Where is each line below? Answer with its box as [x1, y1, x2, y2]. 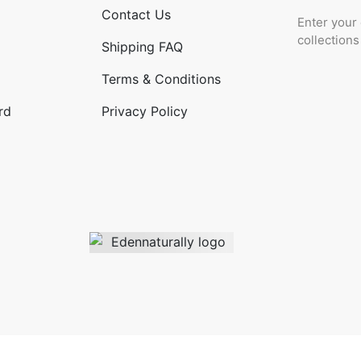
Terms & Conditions [101, 71, 221, 87]
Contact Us [101, 6, 171, 23]
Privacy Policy [101, 103, 188, 119]
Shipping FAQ [101, 39, 183, 55]
